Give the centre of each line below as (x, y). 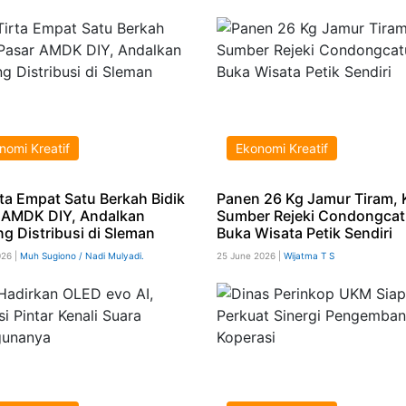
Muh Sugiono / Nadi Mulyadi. (82, 255)
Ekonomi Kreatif (281, 148)
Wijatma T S (309, 255)
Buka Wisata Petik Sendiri (304, 232)
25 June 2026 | (250, 255)
